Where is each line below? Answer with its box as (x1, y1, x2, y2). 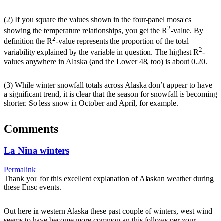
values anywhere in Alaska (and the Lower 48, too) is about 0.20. (4, 57, 207, 66)
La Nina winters (4, 145, 69, 156)
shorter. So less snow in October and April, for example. (4, 98, 180, 107)
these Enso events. (4, 183, 61, 192)
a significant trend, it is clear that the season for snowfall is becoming (4, 89, 217, 98)
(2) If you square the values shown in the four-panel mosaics (4, 15, 191, 24)
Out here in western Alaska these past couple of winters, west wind (4, 207, 212, 216)
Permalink (4, 165, 36, 174)
